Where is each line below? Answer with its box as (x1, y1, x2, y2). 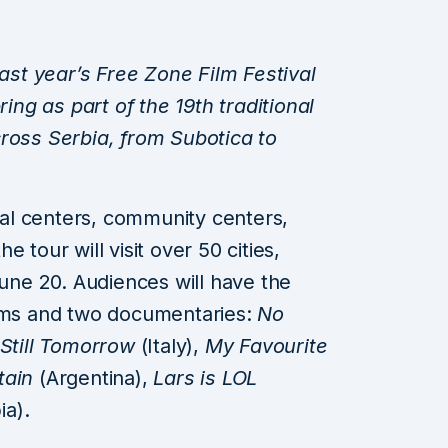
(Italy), (134, 333, 205, 358)
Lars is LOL (153, 365, 258, 390)
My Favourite (204, 333, 328, 358)
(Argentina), (33, 365, 154, 390)
